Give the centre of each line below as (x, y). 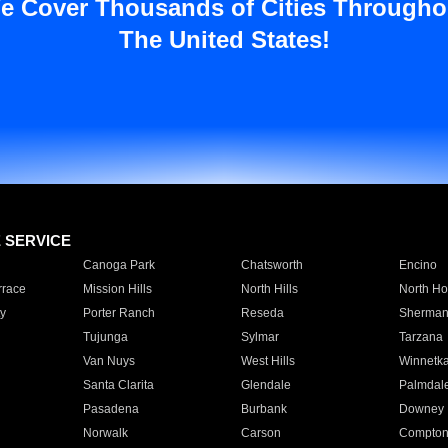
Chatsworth (271, 265)
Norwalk (105, 433)
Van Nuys (108, 361)
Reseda (262, 313)
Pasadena (110, 409)
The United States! (224, 39)
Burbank (263, 409)
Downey (421, 409)
